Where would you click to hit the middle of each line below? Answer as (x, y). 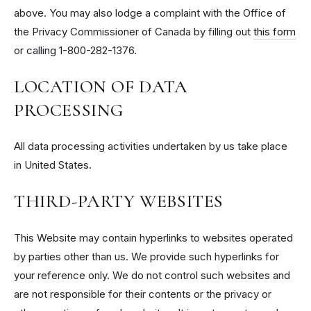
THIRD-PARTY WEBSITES (119, 202)
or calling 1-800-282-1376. (75, 50)
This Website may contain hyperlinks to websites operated (153, 237)
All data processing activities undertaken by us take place (151, 146)
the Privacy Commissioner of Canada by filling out (134, 31)
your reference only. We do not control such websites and (152, 275)
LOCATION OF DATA (101, 86)
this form (275, 31)
